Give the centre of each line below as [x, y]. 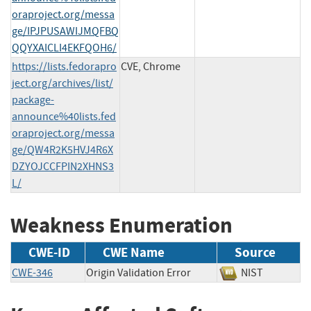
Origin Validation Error [138, 273]
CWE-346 [32, 273]
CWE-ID [49, 253]
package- [33, 100]
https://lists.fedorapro [64, 66]
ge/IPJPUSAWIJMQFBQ [65, 31]
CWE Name [134, 253]
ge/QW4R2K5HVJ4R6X [62, 150]
